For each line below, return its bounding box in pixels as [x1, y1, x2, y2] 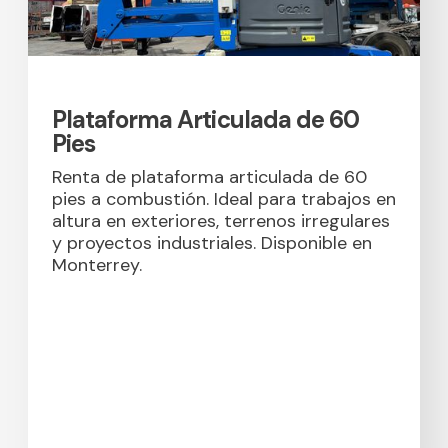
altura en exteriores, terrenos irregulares [51, 209, 390, 234]
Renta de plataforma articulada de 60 [51, 165, 367, 190]
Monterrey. [51, 253, 142, 278]
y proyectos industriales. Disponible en [51, 231, 372, 256]
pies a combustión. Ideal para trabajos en [51, 187, 396, 212]
